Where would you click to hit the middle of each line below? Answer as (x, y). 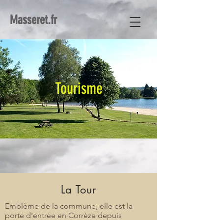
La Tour (79, 190)
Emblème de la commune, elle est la (69, 206)
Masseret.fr (33, 20)
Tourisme (79, 88)
